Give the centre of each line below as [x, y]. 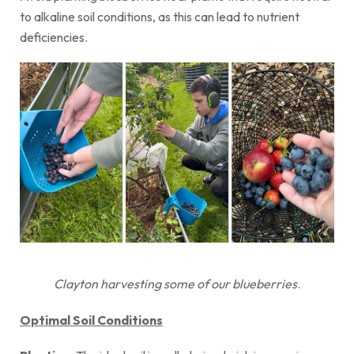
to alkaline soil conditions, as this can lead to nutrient [160, 17]
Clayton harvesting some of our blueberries [175, 284]
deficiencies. [54, 38]
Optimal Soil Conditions [91, 320]
